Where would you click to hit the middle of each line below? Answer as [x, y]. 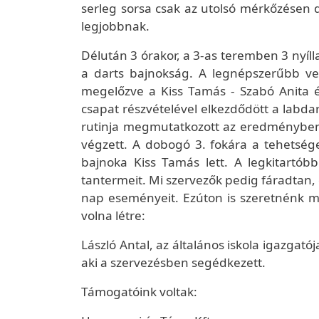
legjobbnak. [115, 26]
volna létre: [113, 215]
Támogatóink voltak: [139, 292]
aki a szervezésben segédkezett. [173, 262]
